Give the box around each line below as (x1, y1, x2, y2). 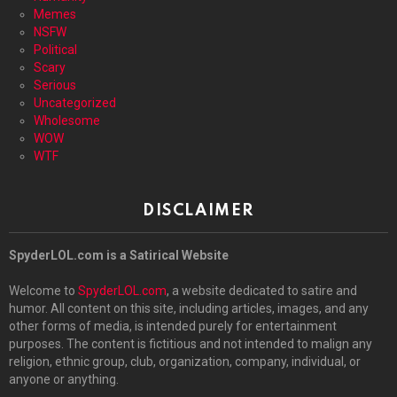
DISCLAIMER (143, 202, 254, 219)
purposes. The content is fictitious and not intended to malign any (9, 336, 372, 351)
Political (34, 42, 77, 57)
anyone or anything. (9, 371, 119, 386)
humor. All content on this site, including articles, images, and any (9, 300, 369, 315)
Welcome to (9, 283, 78, 298)
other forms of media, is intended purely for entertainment (9, 318, 337, 333)
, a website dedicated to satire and (167, 283, 357, 298)
